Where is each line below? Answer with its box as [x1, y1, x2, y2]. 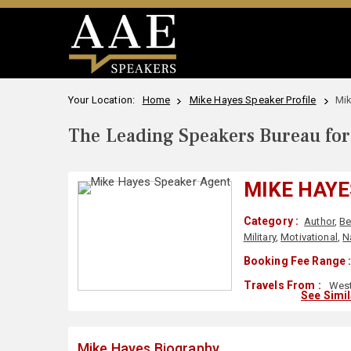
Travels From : [243, 279, 321, 291]
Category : [243, 215, 299, 227]
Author [304, 215, 335, 227]
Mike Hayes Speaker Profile [189, 94, 317, 106]
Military [243, 231, 276, 243]
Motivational [280, 231, 338, 243]
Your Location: [68, 94, 140, 106]
